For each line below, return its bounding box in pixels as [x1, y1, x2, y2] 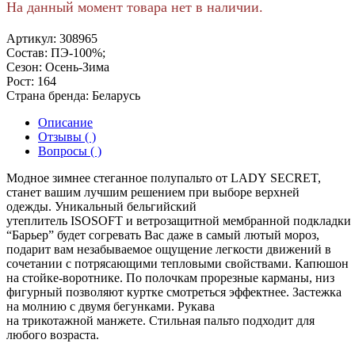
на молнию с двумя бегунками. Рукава [6, 300, 215, 314]
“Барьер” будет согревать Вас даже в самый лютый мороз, [6, 228, 319, 242]
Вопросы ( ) [38, 144, 101, 158]
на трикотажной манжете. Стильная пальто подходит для [6, 314, 315, 328]
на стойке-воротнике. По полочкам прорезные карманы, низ [6, 271, 334, 285]
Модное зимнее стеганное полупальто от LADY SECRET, [6, 171, 321, 185]
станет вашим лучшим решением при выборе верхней [6, 185, 300, 200]
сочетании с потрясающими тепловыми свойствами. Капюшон [6, 257, 349, 271]
